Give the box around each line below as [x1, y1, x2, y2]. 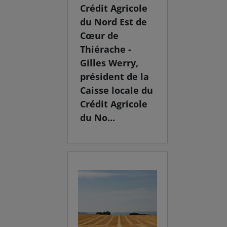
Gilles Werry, [80, 56, 139, 69]
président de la [80, 70, 149, 83]
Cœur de [80, 29, 119, 42]
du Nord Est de [80, 15, 147, 28]
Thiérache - [80, 43, 132, 55]
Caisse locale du [80, 84, 154, 96]
